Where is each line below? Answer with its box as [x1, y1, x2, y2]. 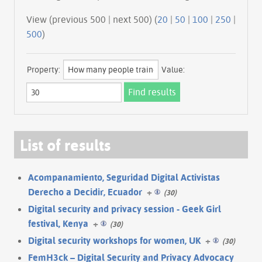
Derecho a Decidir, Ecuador [28, 185, 142, 198]
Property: [27, 64, 60, 75]
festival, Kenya [28, 217, 88, 229]
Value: [161, 64, 185, 75]
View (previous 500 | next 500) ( [113, 13, 157, 25]
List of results [20, 134, 111, 155]
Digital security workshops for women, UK [28, 234, 201, 246]
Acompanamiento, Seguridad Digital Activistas [28, 171, 220, 183]
